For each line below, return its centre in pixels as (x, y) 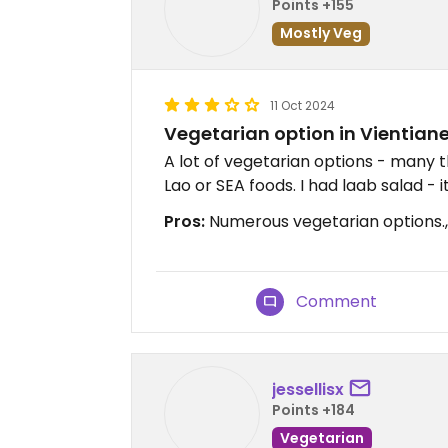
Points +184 (313, 409)
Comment (337, 301)
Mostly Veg (321, 32)
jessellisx (308, 389)
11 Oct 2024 (302, 105)
